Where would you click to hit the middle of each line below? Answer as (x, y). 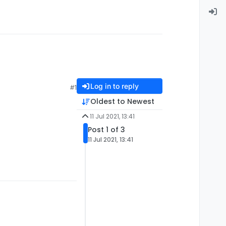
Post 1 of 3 (106, 130)
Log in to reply (114, 86)
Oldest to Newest (122, 102)
